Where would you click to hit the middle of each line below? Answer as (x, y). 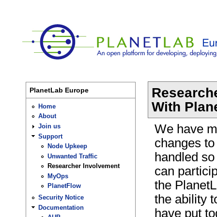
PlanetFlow (64, 186)
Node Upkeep (68, 146)
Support (50, 136)
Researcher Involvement (84, 166)
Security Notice (61, 198)
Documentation (61, 207)
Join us (49, 126)
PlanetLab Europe (59, 90)
